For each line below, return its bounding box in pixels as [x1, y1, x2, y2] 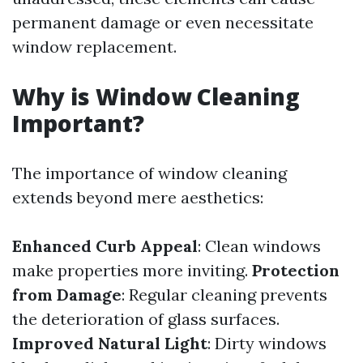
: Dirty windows [207, 333, 327, 353]
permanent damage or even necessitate [12, 12, 314, 32]
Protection [252, 260, 340, 280]
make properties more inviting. [12, 260, 252, 280]
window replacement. [12, 36, 177, 57]
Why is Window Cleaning [12, 81, 300, 112]
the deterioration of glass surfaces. [12, 309, 280, 329]
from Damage [12, 284, 122, 305]
